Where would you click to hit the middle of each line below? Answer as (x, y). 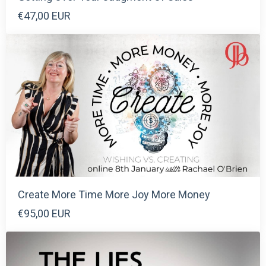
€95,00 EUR (44, 213)
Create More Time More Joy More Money (114, 194)
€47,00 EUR (44, 15)
